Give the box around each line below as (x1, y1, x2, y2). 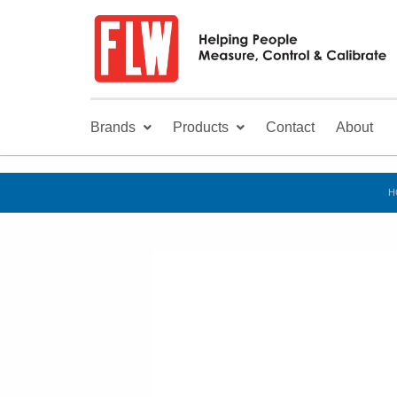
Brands (90, 119, 136, 135)
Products (173, 119, 229, 135)
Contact (266, 119, 315, 135)
